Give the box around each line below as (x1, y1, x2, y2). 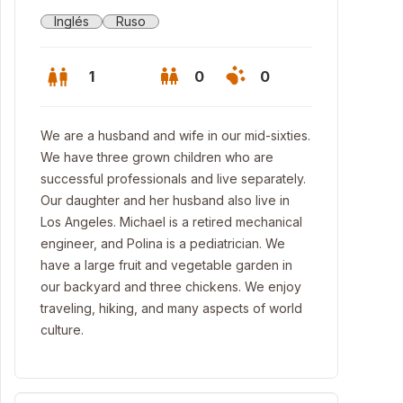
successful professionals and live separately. (40, 171, 306, 186)
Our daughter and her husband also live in (40, 193, 290, 208)
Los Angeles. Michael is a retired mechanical (40, 214, 302, 229)
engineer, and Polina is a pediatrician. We (40, 236, 285, 251)
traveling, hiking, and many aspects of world (40, 300, 302, 316)
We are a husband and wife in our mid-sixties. (40, 128, 310, 143)
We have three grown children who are (40, 149, 273, 165)
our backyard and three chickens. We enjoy (40, 279, 301, 294)
